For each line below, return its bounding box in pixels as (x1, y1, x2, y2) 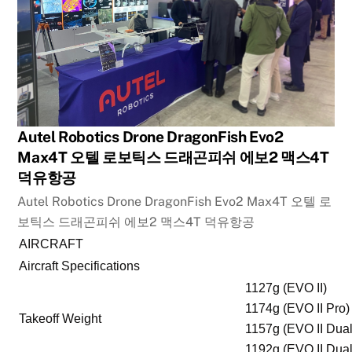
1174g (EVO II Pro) (245, 302, 350, 316)
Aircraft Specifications (19, 259, 141, 273)
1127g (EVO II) (245, 281, 328, 295)
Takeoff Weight (19, 312, 102, 326)
